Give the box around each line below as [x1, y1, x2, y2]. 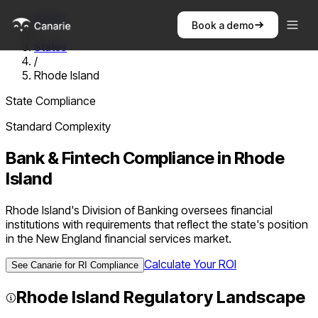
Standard [6, 119, 52, 133]
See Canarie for [11, 259, 78, 270]
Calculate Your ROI [144, 256, 236, 271]
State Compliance [6, 94, 96, 108]
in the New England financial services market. [6, 231, 231, 246]
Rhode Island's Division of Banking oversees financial [6, 202, 273, 217]
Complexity [52, 119, 111, 133]
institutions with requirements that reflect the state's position [6, 216, 308, 231]
